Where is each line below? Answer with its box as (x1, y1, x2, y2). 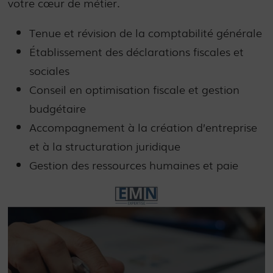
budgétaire (29, 99, 87, 116)
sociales (29, 62, 70, 78)
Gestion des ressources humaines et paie (29, 156, 239, 172)
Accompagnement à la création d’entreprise (29, 118, 258, 135)
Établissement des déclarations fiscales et (29, 43, 244, 59)
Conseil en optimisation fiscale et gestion (29, 80, 240, 97)
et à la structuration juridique (29, 137, 181, 154)
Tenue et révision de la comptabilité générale (29, 24, 263, 40)
